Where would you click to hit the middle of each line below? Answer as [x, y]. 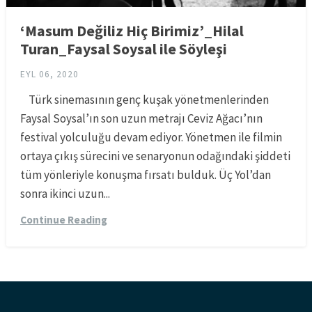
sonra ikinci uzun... [65, 194]
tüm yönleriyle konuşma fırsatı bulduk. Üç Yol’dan [145, 175]
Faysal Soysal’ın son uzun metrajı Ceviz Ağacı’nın [141, 119]
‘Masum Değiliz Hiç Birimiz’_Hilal [132, 31]
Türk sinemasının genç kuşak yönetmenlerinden [144, 100]
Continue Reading [63, 220]
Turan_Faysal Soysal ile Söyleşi [123, 49]
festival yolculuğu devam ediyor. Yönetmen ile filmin [151, 138]
